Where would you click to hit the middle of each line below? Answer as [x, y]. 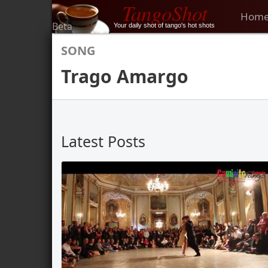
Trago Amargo [125, 76]
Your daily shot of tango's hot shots [164, 25]
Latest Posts [103, 141]
